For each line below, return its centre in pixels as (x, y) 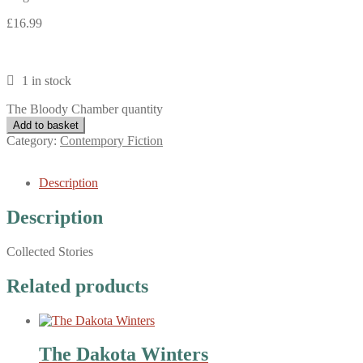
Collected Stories (50, 251)
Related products (77, 286)
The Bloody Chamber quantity (85, 109)
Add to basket (46, 125)
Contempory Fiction (111, 140)
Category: (33, 140)
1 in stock (46, 80)
